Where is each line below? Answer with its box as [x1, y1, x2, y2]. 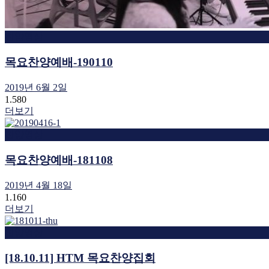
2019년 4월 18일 [5, 180, 72, 190]
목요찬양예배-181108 [5, 153, 113, 166]
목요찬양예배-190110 [5, 55, 113, 68]
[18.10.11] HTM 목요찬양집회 [5, 251, 156, 264]
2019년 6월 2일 [5, 82, 67, 92]
